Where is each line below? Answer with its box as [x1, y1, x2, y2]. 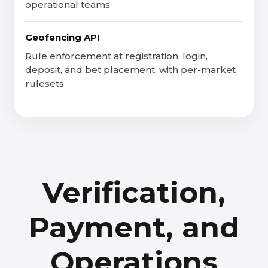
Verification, [42, 175, 226, 210]
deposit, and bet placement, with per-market [25, 64, 236, 75]
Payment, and [29, 210, 239, 245]
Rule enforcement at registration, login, [25, 50, 208, 62]
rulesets [25, 78, 64, 89]
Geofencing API [25, 32, 100, 43]
